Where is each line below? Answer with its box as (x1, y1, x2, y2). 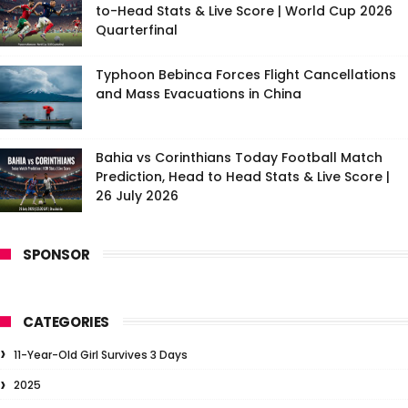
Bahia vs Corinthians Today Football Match (96, 148, 382, 167)
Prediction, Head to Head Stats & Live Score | (96, 168, 390, 186)
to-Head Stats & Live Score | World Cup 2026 (96, 2, 393, 20)
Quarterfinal (96, 21, 178, 39)
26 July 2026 (96, 187, 178, 205)
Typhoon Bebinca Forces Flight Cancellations (96, 66, 396, 84)
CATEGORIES (23, 312, 109, 331)
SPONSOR (23, 245, 90, 264)
